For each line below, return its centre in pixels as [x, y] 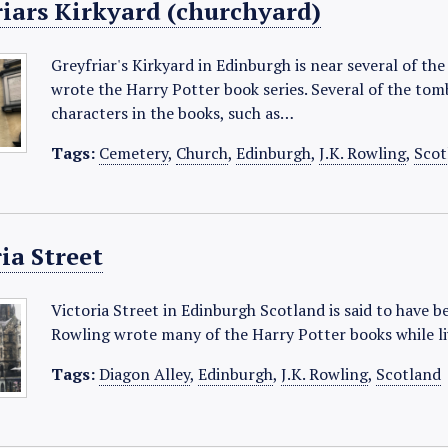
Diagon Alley [145, 374]
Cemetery [134, 153]
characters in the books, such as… [173, 113]
